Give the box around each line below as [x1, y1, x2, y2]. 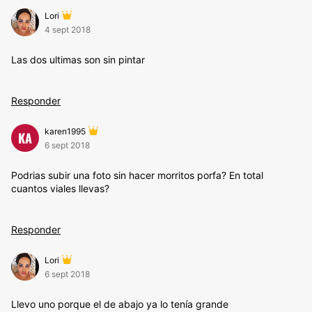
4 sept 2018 [45, 24, 91, 35]
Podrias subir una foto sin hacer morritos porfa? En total [11, 169, 263, 181]
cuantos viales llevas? [11, 182, 109, 194]
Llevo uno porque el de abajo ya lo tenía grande [11, 298, 228, 310]
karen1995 [45, 126, 86, 136]
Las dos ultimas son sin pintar [11, 54, 145, 65]
